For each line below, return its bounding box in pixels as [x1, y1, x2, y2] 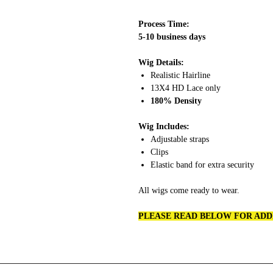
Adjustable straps [151, 135, 209, 144]
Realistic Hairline [151, 71, 210, 80]
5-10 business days [138, 32, 205, 41]
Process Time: [138, 19, 192, 29]
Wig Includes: [138, 122, 190, 131]
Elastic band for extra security [151, 160, 254, 169]
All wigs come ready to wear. [138, 186, 239, 195]
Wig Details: [138, 58, 184, 67]
